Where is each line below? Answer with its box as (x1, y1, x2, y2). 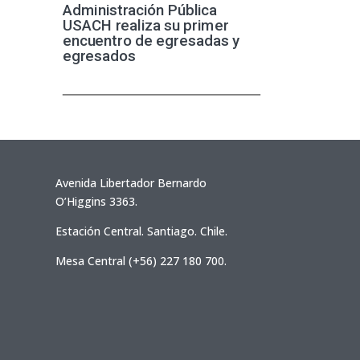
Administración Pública (62, 2, 218, 20)
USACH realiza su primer (62, 17, 229, 35)
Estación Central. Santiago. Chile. (55, 223, 227, 239)
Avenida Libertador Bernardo (55, 174, 207, 190)
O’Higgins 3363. (55, 193, 137, 209)
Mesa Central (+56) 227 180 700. (55, 252, 227, 268)
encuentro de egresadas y (62, 31, 239, 50)
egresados (62, 47, 137, 65)
